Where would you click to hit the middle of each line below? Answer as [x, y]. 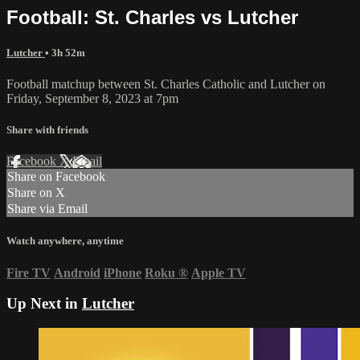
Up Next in [44, 304]
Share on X [36, 193]
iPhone [123, 272]
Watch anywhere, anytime [65, 241]
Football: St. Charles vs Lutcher [152, 17]
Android [77, 272]
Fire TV [29, 272]
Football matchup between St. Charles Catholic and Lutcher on [166, 84]
